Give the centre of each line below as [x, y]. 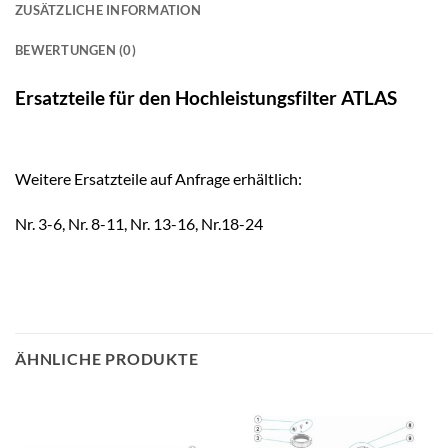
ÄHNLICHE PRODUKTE [107, 359]
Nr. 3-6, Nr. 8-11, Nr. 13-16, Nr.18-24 [139, 224]
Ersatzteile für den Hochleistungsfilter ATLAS [206, 98]
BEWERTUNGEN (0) [75, 50]
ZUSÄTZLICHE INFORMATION [108, 10]
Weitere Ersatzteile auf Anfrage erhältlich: [158, 178]
